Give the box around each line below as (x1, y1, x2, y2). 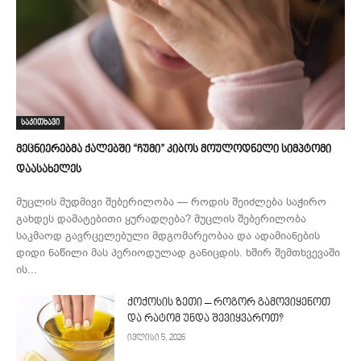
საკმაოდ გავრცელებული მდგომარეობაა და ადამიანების (16, 229, 320, 243)
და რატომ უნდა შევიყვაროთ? (127, 313, 284, 326)
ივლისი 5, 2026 (127, 334, 186, 343)
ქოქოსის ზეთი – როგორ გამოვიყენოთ (127, 297, 331, 309)
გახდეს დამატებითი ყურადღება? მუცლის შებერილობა (16, 212, 306, 226)
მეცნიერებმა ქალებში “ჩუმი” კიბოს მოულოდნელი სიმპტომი (16, 144, 331, 156)
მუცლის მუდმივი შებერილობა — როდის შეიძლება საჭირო (16, 195, 326, 210)
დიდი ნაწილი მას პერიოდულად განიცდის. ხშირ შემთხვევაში (16, 246, 340, 260)
